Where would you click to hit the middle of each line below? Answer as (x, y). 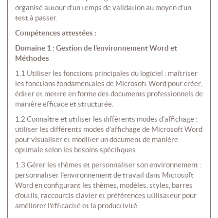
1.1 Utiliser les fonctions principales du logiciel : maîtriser (106, 73)
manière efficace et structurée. (64, 104)
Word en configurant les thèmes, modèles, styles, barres (104, 185)
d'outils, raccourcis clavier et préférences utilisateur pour (106, 196)
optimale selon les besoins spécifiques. (76, 150)
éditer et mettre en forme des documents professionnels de (109, 94)
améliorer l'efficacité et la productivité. (77, 206)
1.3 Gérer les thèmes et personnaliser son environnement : (108, 165)
